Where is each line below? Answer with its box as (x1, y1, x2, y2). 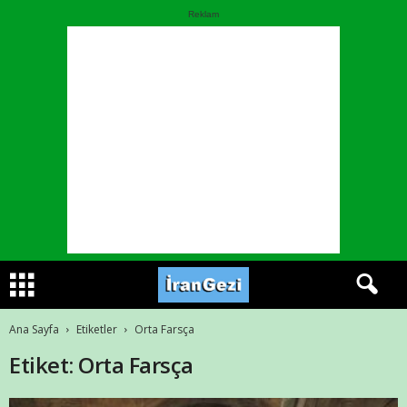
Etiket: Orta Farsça (9, 350, 194, 380)
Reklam (188, 9, 219, 19)
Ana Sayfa (9, 322, 59, 337)
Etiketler (76, 322, 117, 337)
